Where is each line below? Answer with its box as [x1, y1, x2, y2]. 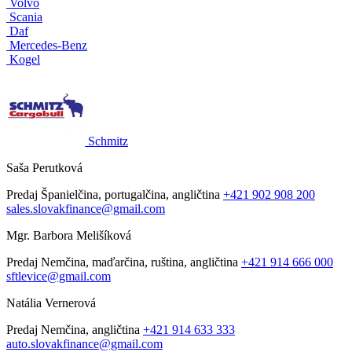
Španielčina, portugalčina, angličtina [38, 187, 223, 201]
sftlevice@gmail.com [6, 269, 111, 283]
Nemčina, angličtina [38, 322, 143, 336]
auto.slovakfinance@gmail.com [6, 336, 163, 350]
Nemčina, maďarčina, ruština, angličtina [38, 255, 241, 269]
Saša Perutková [6, 160, 82, 174]
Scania [9, 9, 42, 24]
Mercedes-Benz [9, 38, 87, 52]
